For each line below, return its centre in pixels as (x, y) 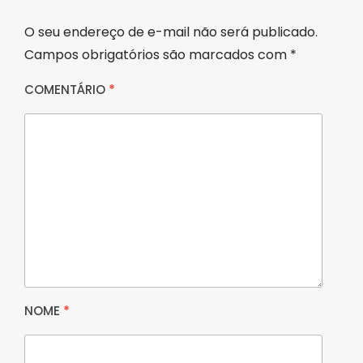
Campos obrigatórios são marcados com (157, 55)
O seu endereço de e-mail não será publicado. (171, 32)
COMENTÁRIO (66, 90)
